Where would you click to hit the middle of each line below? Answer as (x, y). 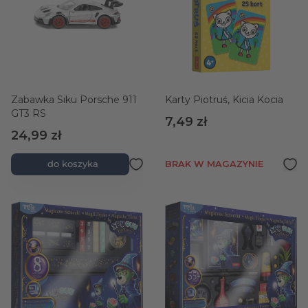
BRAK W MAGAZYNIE (214, 164)
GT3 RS (29, 113)
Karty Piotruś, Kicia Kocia (224, 100)
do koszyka (73, 164)
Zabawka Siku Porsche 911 (74, 100)
